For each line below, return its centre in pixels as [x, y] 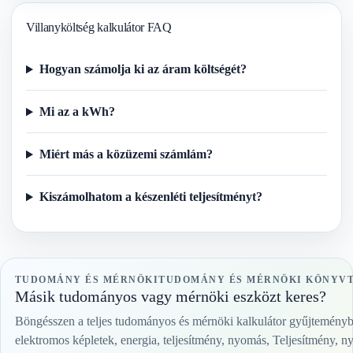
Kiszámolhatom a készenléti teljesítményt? [150, 197]
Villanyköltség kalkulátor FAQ [99, 27]
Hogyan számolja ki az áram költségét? [143, 69]
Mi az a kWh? [77, 112]
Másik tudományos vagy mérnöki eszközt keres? [171, 297]
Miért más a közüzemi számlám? [126, 154]
